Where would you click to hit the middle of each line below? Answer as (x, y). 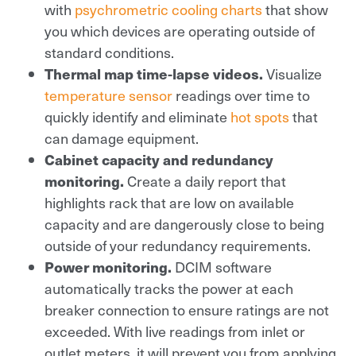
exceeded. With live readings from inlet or (175, 331)
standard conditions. (109, 52)
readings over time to (241, 95)
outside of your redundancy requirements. (178, 245)
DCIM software (223, 266)
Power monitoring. (110, 266)
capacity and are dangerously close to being (184, 223)
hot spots (260, 116)
